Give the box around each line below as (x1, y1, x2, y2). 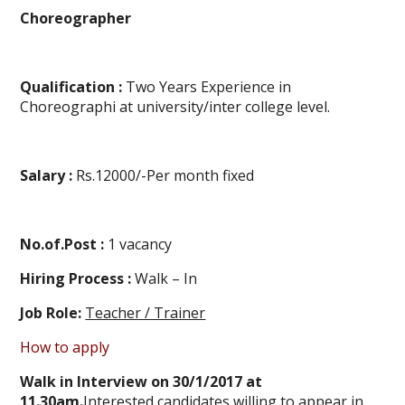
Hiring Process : (20, 268, 136, 289)
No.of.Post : (20, 234, 105, 255)
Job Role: (20, 303, 86, 324)
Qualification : (20, 77, 123, 98)
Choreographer (20, 8, 132, 29)
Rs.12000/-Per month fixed (72, 165, 255, 186)
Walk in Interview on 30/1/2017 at (20, 372, 263, 392)
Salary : (20, 165, 73, 186)
